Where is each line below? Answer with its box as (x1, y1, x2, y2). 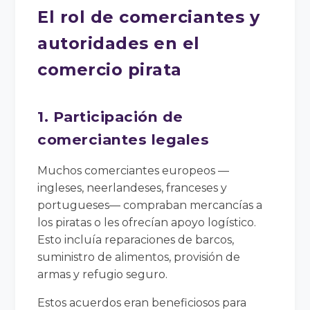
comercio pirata (37, 59, 182, 80)
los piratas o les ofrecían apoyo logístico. (37, 215, 257, 229)
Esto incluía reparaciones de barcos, (37, 232, 235, 246)
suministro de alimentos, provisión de (37, 250, 241, 264)
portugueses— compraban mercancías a (37, 198, 263, 212)
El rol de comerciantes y (37, 6, 260, 27)
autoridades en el (37, 33, 200, 53)
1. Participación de (37, 107, 183, 125)
